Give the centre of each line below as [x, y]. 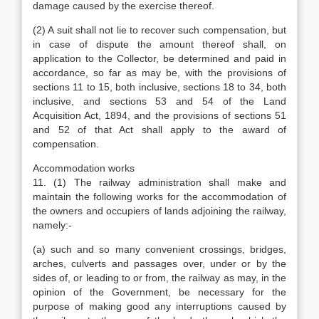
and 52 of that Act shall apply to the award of [159, 130]
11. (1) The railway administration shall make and [159, 182]
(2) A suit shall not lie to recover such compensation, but [159, 30]
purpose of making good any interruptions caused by [159, 306]
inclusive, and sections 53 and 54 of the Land [159, 101]
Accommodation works [84, 168]
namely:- [52, 225]
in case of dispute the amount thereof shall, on [159, 44]
